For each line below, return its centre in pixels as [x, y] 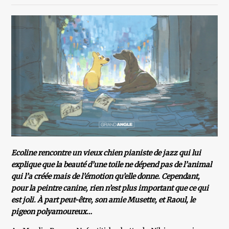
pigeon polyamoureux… [52, 212]
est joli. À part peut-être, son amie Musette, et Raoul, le [104, 200]
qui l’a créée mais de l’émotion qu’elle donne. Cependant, [106, 177]
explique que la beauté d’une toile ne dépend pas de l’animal [112, 165]
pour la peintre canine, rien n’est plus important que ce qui [110, 188]
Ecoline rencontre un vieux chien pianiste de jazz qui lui [106, 153]
